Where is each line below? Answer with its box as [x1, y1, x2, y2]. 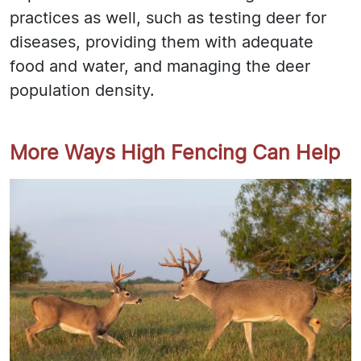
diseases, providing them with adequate [10, 35, 313, 52]
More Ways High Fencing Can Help [10, 143, 340, 164]
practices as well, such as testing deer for [10, 10, 326, 27]
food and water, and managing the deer [10, 59, 310, 76]
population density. [10, 83, 155, 100]
